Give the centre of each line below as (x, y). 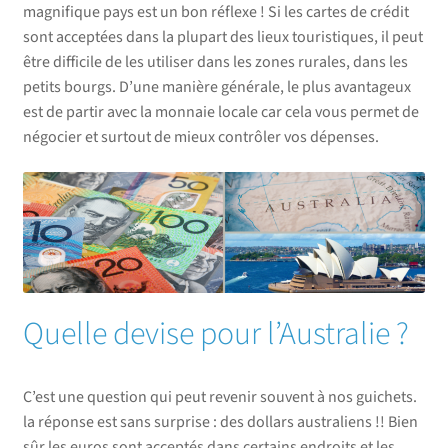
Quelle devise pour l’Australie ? (215, 333)
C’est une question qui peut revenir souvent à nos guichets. (219, 396)
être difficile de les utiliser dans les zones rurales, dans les (215, 61)
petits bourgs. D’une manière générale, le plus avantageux (216, 86)
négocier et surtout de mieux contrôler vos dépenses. (200, 136)
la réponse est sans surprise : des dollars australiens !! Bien (220, 421)
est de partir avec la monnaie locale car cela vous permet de (220, 111)
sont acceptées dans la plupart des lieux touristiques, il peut (222, 36)
